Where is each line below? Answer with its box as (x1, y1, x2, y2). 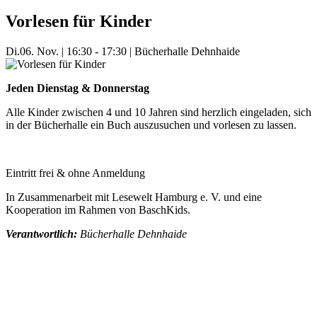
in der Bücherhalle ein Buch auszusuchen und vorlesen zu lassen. (6, 119, 296, 132)
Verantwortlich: (6, 228, 77, 241)
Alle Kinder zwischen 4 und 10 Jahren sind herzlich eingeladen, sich (6, 106, 311, 119)
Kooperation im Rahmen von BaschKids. (6, 204, 190, 217)
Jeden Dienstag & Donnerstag (6, 82, 149, 95)
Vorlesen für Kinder (6, 12, 152, 31)
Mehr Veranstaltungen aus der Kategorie (6, 252, 185, 265)
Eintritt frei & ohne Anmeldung (6, 167, 145, 180)
